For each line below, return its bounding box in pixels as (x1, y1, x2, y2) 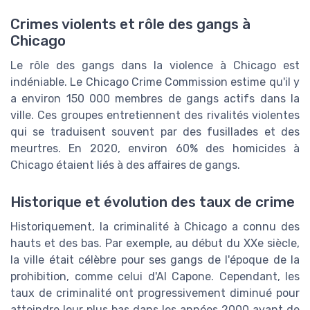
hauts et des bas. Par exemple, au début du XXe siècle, (10, 236, 300, 250)
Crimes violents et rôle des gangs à (10, 15, 250, 33)
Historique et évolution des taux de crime (10, 193, 295, 210)
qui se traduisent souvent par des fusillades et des (10, 125, 300, 138)
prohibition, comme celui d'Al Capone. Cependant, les (10, 269, 300, 283)
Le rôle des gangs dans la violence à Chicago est (10, 58, 300, 72)
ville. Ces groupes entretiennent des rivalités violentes (10, 108, 300, 122)
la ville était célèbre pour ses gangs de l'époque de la (10, 253, 300, 266)
